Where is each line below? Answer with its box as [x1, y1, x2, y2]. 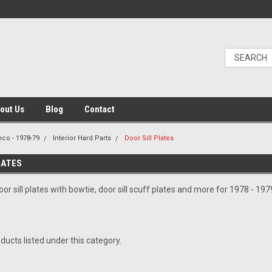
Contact [84, 104, 115, 115]
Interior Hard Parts [53, 134, 112, 142]
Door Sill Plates [124, 134, 174, 142]
